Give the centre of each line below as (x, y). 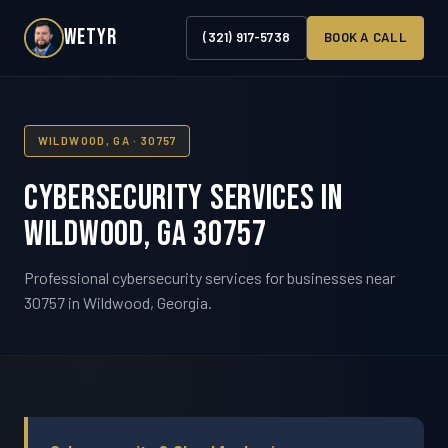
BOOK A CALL (365, 37)
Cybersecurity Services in (183, 198)
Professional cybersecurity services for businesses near (209, 278)
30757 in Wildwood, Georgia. (118, 303)
